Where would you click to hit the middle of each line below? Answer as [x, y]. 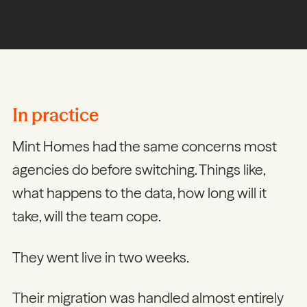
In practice [55, 115]
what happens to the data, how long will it [139, 193]
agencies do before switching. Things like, [138, 170]
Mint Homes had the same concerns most [144, 146]
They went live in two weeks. [101, 257]
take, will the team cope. [87, 216]
